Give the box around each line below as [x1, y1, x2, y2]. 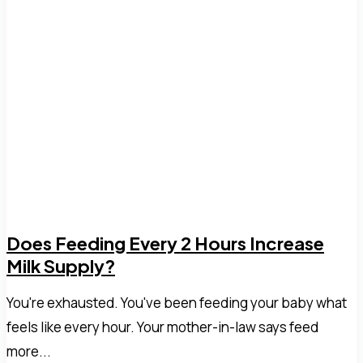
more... [6, 341, 51, 361]
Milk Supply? [6, 254, 115, 277]
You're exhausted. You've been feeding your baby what [6, 293, 347, 312]
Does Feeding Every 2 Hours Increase [6, 231, 324, 254]
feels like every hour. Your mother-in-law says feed [6, 317, 318, 336]
